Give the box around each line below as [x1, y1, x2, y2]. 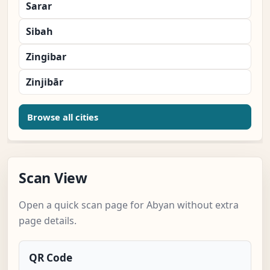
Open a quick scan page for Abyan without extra [19, 198, 239, 212]
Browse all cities [27, 111, 98, 124]
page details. [19, 214, 77, 228]
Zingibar [26, 50, 66, 64]
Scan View [19, 168, 87, 188]
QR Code [29, 251, 72, 265]
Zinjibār [26, 75, 63, 89]
